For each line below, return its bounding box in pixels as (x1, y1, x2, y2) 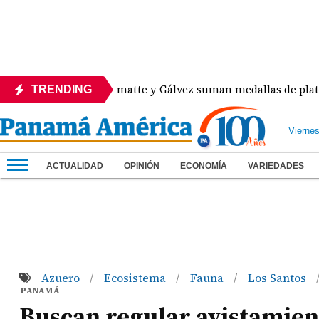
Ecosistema (103, 270, 169, 286)
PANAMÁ (21, 285, 61, 296)
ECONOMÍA (180, 161, 227, 171)
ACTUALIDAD (46, 161, 103, 171)
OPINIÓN (124, 161, 159, 171)
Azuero (41, 270, 83, 286)
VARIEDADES (248, 161, 304, 171)
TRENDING (31, 83, 92, 95)
